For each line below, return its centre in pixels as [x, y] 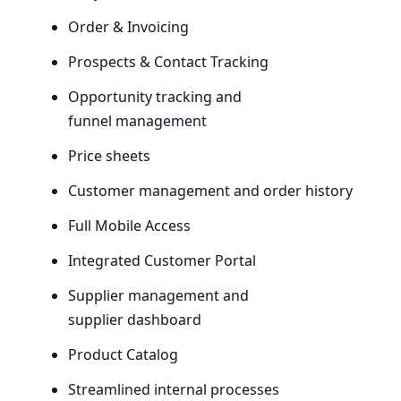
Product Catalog [123, 355]
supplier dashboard [135, 320]
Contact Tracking [209, 62]
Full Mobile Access [129, 226]
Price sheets [109, 156]
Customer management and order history [210, 191]
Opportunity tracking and [155, 97]
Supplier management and [158, 296]
